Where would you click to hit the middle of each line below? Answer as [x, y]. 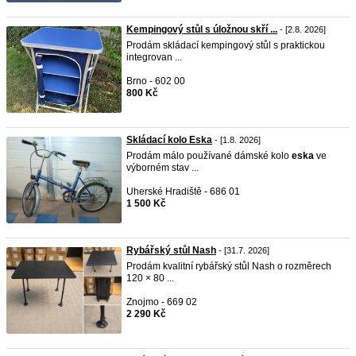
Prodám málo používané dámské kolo [209, 156]
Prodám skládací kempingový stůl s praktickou [226, 45]
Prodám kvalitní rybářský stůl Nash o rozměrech [229, 266]
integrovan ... [154, 57]
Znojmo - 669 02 [162, 302]
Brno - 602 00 [156, 81]
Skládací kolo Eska [169, 140]
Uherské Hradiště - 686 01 [183, 192]
